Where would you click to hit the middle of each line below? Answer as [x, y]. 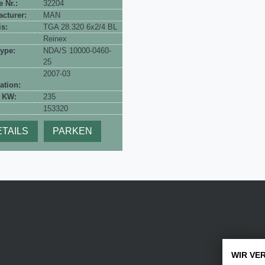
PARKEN [72, 131]
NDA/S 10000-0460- [77, 51]
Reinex [55, 39]
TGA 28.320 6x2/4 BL [80, 27]
